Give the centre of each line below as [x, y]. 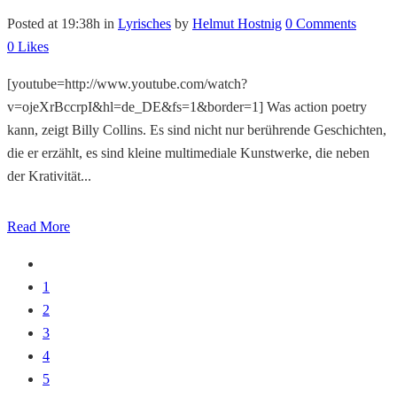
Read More [39, 226]
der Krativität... [49, 175]
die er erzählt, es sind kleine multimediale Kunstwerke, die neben [188, 152]
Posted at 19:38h [54, 23]
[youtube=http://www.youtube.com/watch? [127, 83]
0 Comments [321, 23]
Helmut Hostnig [237, 23]
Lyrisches [144, 23]
